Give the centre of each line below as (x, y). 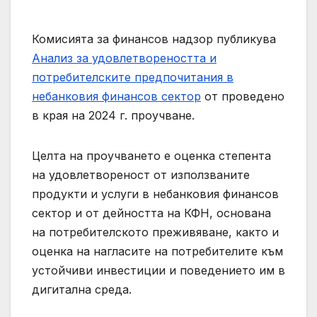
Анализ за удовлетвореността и (124, 58)
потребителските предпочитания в (133, 77)
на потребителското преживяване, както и (155, 232)
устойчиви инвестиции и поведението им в (158, 271)
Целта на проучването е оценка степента (151, 156)
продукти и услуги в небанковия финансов (155, 194)
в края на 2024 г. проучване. (113, 116)
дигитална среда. (82, 290)
